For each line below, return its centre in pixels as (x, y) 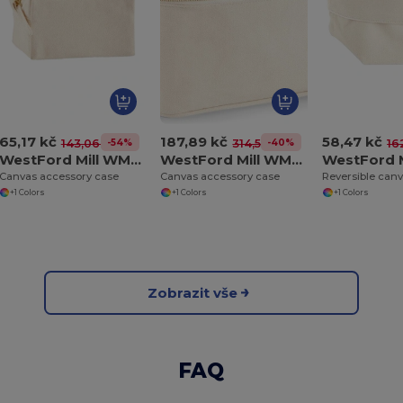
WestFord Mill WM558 (297, 160)
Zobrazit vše (192, 292)
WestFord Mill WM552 (135, 160)
